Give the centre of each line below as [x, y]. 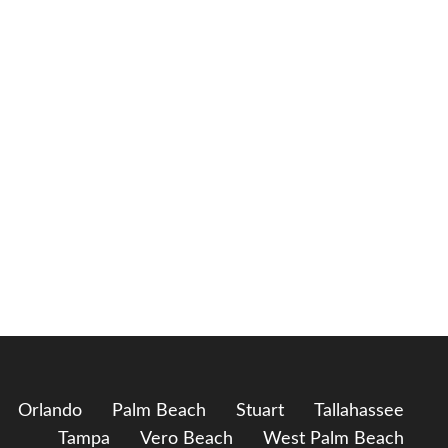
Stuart [260, 411]
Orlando [50, 411]
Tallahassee [359, 411]
